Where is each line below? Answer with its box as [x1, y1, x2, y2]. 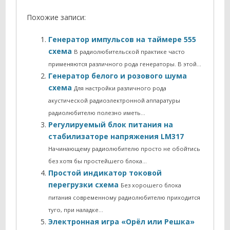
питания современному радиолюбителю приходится [48, 194, 201, 202]
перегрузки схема [48, 180, 121, 190]
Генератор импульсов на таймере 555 [48, 34, 197, 45]
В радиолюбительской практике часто [74, 48, 185, 56]
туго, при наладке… [48, 206, 104, 214]
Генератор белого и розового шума [48, 71, 187, 81]
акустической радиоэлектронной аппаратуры [48, 97, 181, 105]
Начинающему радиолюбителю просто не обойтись [48, 145, 201, 153]
